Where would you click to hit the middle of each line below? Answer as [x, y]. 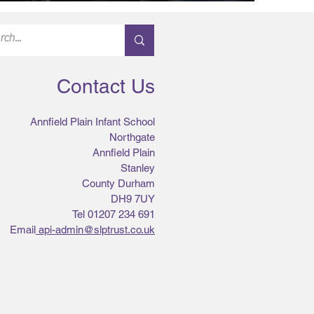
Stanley [138, 168]
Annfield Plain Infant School [93, 122]
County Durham [118, 183]
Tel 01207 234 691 [114, 214]
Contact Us [106, 86]
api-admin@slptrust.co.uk [97, 230]
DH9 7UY [133, 199]
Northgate [132, 137]
